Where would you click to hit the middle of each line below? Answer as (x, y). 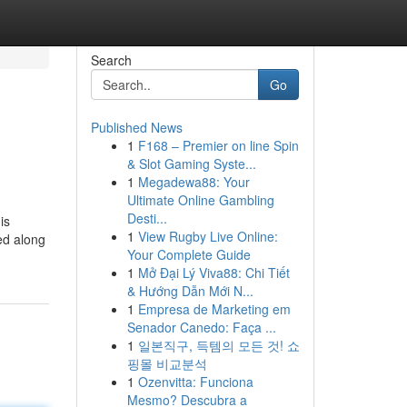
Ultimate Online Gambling (200, 200)
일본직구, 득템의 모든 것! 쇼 (218, 345)
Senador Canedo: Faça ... (201, 327)
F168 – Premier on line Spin (218, 145)
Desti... (147, 218)
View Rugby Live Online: (208, 236)
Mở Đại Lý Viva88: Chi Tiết (213, 273)
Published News (136, 127)
